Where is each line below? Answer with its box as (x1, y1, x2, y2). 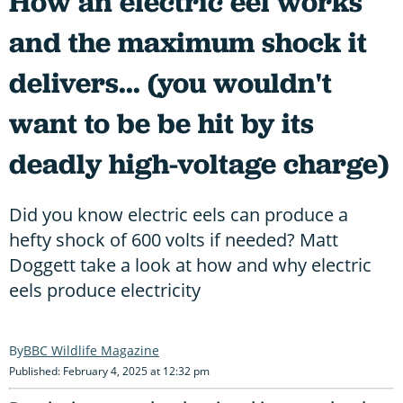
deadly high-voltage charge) (9, 144, 389, 183)
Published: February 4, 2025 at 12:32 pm (9, 363, 210, 379)
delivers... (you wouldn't (9, 63, 332, 102)
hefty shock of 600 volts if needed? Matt (9, 227, 338, 252)
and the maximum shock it (9, 22, 367, 61)
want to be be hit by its (9, 103, 314, 142)
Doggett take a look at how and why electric (9, 252, 372, 277)
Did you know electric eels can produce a (9, 201, 348, 227)
